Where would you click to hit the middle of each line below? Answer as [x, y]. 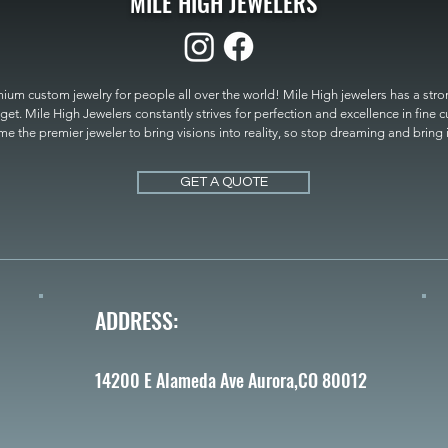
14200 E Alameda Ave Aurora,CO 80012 [231, 379]
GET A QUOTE [223, 181]
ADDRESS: [136, 319]
